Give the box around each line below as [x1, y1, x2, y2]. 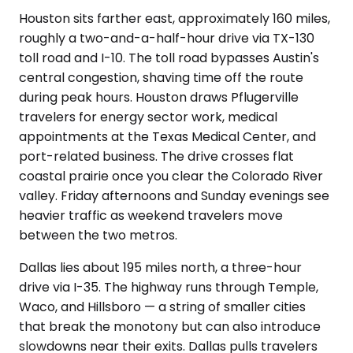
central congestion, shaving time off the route [19, 69, 303, 87]
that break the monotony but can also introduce [19, 318, 321, 336]
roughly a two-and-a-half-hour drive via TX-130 [19, 29, 314, 47]
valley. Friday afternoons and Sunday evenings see [19, 187, 329, 205]
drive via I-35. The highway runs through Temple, [19, 278, 318, 296]
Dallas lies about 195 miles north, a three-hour [19, 258, 302, 277]
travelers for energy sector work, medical [19, 108, 277, 126]
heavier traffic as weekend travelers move [19, 206, 283, 225]
